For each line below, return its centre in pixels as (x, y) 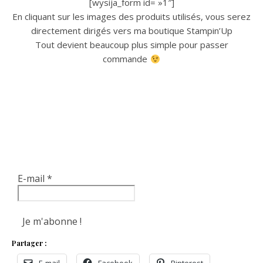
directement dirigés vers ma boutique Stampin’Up (131, 31)
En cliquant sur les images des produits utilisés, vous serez (131, 16)
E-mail (32, 178)
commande (127, 59)
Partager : (29, 243)
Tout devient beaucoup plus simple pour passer (131, 45)
